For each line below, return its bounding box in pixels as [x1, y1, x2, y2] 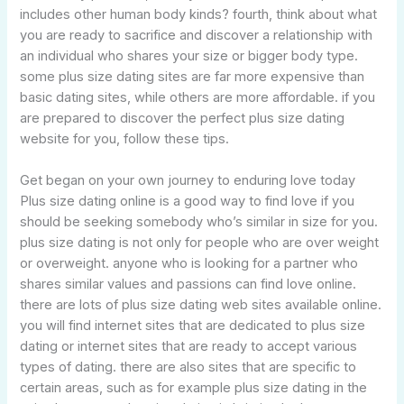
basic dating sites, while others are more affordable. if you [20, 88, 376, 106]
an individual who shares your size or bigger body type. [20, 47, 359, 64]
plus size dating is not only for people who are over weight [20, 234, 380, 252]
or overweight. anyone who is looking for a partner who [20, 255, 359, 272]
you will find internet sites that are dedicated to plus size [20, 317, 366, 335]
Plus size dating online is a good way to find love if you [20, 193, 355, 210]
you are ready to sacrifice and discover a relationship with [20, 26, 373, 43]
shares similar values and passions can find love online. [20, 276, 357, 293]
